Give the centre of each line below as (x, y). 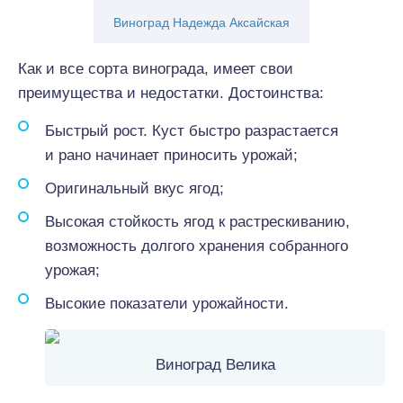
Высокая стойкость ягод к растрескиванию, (197, 222)
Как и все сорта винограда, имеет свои (156, 69)
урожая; (72, 270)
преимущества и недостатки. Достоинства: (171, 93)
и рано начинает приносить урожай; (171, 155)
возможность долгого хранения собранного (197, 246)
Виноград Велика (215, 365)
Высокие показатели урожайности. (167, 304)
